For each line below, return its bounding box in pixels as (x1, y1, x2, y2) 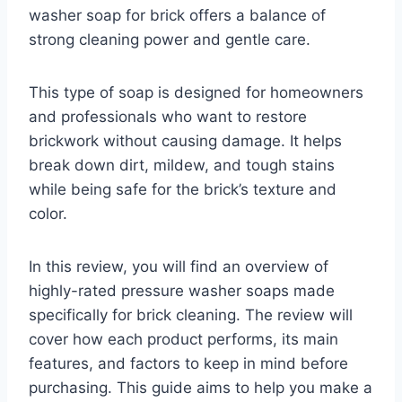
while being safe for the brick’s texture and (29, 180, 336, 199)
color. (29, 205, 67, 223)
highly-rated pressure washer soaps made (29, 282, 335, 301)
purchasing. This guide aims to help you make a (29, 379, 372, 398)
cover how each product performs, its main (29, 330, 338, 349)
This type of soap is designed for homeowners (29, 83, 363, 102)
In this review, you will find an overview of (29, 258, 328, 276)
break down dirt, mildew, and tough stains (29, 156, 335, 175)
